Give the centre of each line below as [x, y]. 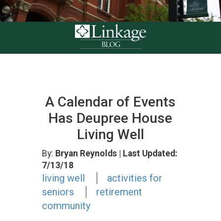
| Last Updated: [148, 153]
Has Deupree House [110, 118]
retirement [119, 192]
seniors [58, 192]
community [66, 205]
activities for [134, 178]
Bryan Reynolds [86, 153]
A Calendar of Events [110, 102]
